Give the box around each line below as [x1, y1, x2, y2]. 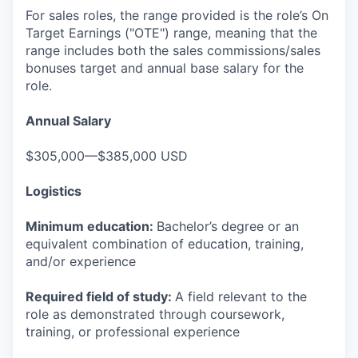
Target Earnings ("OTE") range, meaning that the [26, 25, 317, 41]
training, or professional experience [26, 324, 240, 340]
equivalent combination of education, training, [26, 236, 304, 252]
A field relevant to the [175, 288, 307, 304]
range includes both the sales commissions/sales [26, 42, 320, 58]
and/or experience [26, 253, 136, 269]
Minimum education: [26, 218, 157, 234]
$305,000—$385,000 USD [26, 148, 188, 164]
